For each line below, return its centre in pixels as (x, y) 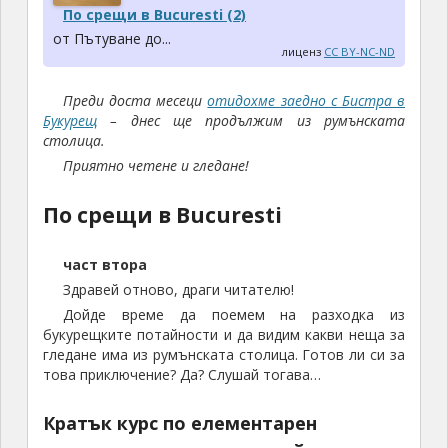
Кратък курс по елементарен (179, 423)
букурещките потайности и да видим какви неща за (224, 335)
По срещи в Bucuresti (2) (154, 15)
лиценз (303, 52)
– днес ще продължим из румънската (251, 121)
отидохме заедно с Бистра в (306, 101)
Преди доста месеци (135, 101)
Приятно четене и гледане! (155, 166)
